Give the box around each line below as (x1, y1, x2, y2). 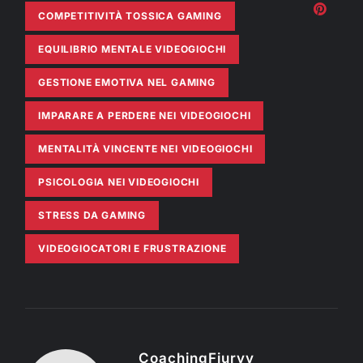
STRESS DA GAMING (38, 209, 146, 222)
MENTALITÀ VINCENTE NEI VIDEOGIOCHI (38, 143, 253, 156)
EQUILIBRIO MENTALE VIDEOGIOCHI (38, 43, 227, 56)
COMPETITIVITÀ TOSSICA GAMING (38, 10, 222, 23)
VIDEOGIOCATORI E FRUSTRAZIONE (38, 242, 227, 255)
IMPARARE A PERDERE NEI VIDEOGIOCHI (38, 109, 251, 122)
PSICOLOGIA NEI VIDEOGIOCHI (38, 176, 199, 189)
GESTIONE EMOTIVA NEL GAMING (38, 76, 216, 89)
